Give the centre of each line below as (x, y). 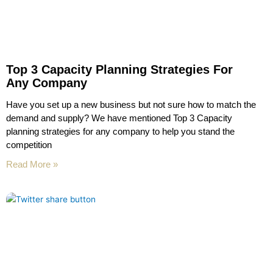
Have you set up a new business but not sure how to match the (131, 104)
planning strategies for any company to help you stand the (120, 131)
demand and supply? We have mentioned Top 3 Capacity (119, 118)
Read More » (32, 164)
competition (29, 144)
